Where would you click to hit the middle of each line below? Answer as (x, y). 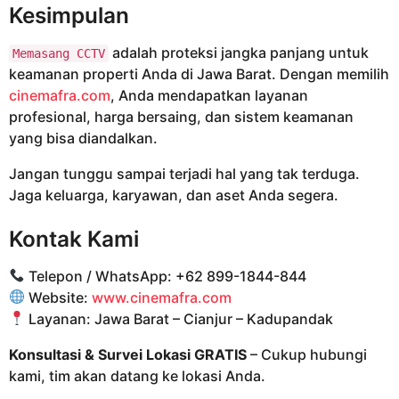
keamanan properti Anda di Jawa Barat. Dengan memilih (199, 73)
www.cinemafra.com (162, 297)
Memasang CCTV (59, 53)
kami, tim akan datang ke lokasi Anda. (137, 375)
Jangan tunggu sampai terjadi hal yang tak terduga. (184, 173)
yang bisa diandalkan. (83, 138)
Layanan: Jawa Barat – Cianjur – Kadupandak (179, 318)
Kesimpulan (69, 16)
